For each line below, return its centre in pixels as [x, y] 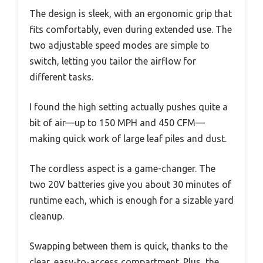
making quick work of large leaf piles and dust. [128, 138]
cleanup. [47, 216]
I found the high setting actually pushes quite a [129, 107]
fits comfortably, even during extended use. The [131, 29]
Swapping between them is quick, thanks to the [129, 246]
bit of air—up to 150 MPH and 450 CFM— [117, 122]
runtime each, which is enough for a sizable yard [131, 200]
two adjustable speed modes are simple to [119, 45]
